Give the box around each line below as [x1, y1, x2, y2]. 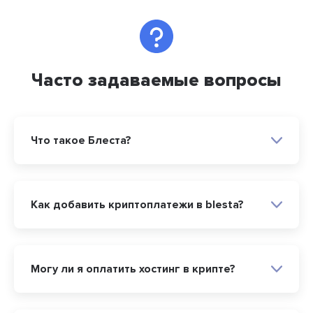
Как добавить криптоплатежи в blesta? [31, 198, 244, 212]
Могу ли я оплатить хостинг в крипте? [31, 262, 235, 277]
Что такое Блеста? [31, 133, 131, 148]
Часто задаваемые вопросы [31, 69, 282, 92]
